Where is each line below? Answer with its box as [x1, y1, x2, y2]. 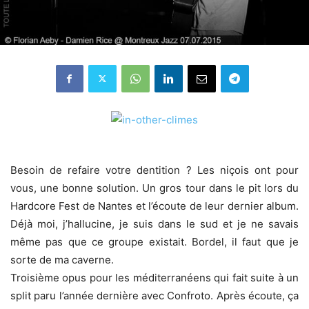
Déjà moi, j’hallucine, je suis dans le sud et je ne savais [10, 217, 299, 230]
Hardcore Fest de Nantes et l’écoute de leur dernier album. [10, 199, 299, 212]
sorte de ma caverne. [10, 252, 114, 266]
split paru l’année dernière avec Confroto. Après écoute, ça [10, 288, 299, 302]
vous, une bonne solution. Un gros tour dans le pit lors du [10, 181, 299, 195]
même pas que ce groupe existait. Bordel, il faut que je [10, 235, 299, 248]
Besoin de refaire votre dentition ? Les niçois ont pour [10, 163, 299, 177]
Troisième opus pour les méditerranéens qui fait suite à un [10, 270, 299, 284]
